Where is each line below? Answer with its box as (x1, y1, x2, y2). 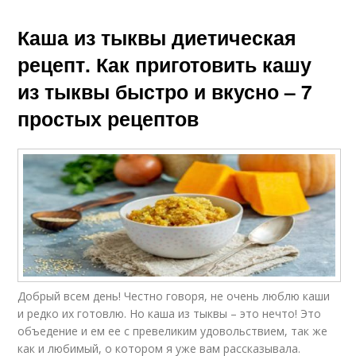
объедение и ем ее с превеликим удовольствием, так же (17, 323, 328, 339)
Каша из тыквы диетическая (17, 23, 297, 52)
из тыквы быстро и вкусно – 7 (17, 77, 313, 106)
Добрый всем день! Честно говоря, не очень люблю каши (17, 288, 331, 304)
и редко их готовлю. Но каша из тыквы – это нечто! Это (17, 306, 322, 322)
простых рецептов (17, 104, 199, 133)
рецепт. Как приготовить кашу (17, 50, 312, 79)
